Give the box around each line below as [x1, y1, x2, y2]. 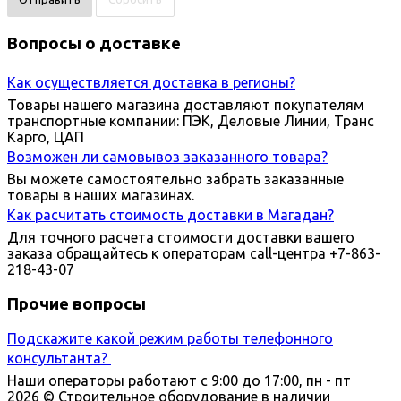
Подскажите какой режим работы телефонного [7, 330, 333, 347]
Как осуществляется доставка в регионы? [7, 73, 295, 90]
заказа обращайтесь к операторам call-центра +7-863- [7, 244, 380, 261]
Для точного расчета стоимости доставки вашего [7, 228, 354, 245]
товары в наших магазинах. [7, 186, 194, 203]
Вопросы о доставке [7, 34, 181, 54]
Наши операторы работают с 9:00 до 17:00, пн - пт [7, 372, 351, 389]
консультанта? [7, 349, 111, 366]
